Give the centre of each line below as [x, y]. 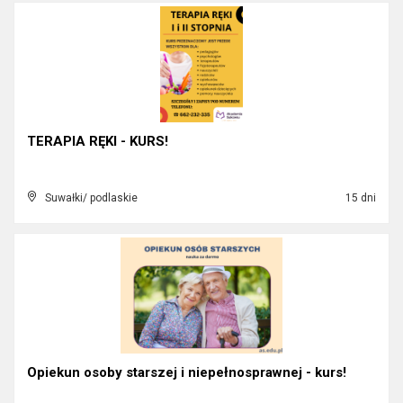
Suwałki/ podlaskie [91, 198]
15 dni [359, 198]
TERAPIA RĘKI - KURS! [98, 141]
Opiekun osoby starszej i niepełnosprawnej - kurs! [187, 372]
